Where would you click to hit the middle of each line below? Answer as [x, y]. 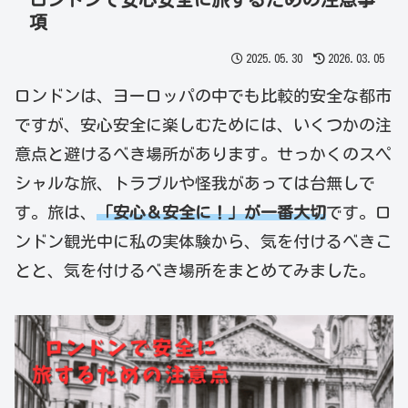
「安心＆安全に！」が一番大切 [211, 213]
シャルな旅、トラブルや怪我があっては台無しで [195, 184]
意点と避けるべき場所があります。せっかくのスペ [203, 154]
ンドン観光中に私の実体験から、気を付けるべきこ [203, 242]
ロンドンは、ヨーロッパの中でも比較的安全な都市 [203, 96]
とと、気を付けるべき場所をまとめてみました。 [195, 271]
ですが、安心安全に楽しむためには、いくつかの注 [203, 125]
